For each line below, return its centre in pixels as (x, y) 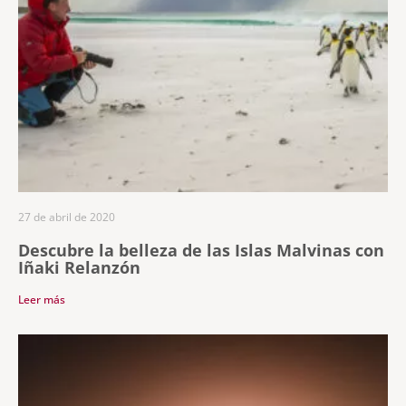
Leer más (42, 300)
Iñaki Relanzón (79, 267)
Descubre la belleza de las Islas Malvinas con (201, 250)
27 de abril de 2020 (67, 217)
